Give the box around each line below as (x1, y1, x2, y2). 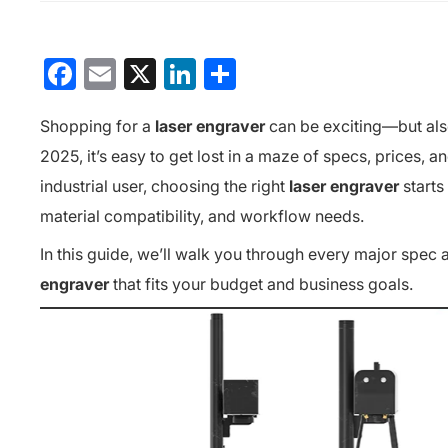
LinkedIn (196, 54, 313, 93)
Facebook (76, 54, 215, 93)
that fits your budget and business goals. (109, 274, 413, 294)
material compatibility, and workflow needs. (40, 206, 364, 226)
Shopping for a (40, 116, 155, 136)
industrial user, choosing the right (40, 176, 289, 196)
